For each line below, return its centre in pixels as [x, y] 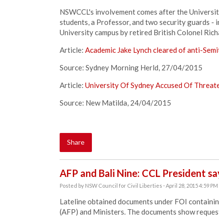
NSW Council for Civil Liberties [124, 186]
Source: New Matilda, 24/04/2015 [115, 103]
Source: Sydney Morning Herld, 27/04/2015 [131, 67]
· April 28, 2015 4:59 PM [190, 186]
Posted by [72, 186]
